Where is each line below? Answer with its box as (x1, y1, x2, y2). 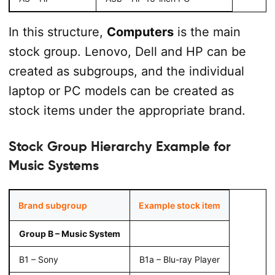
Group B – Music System (18, 228, 120, 239)
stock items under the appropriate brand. (8, 103, 246, 118)
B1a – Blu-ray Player (139, 254, 220, 265)
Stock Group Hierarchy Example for (8, 138, 231, 155)
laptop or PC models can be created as (8, 83, 234, 98)
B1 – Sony (18, 254, 58, 265)
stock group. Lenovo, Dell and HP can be (8, 44, 246, 59)
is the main (173, 24, 241, 39)
